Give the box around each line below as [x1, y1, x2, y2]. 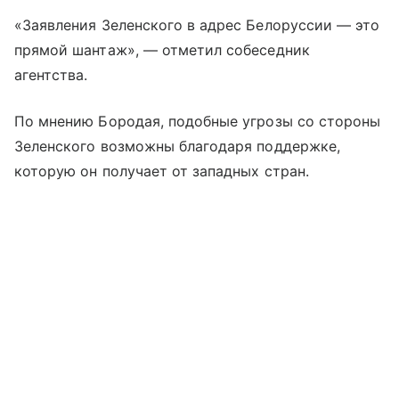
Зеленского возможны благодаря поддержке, [14, 137, 340, 155]
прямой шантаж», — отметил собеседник [14, 41, 310, 59]
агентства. [14, 66, 88, 84]
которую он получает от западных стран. [14, 162, 309, 180]
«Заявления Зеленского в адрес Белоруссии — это [14, 16, 380, 34]
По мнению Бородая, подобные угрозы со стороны [14, 112, 381, 130]
